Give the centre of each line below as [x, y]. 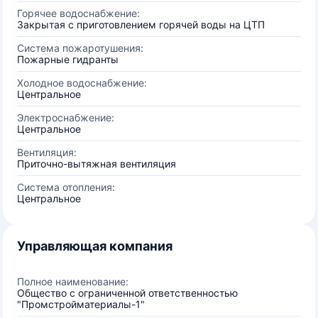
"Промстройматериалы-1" [81, 304]
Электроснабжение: [66, 117]
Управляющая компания [95, 246]
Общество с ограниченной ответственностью [127, 293]
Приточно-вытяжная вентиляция [97, 164]
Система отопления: [66, 187]
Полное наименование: [73, 281]
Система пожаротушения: [80, 48]
